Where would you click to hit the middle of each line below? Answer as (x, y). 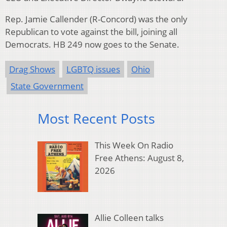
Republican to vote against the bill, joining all (91, 32)
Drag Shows (32, 69)
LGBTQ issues (93, 69)
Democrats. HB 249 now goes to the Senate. (92, 45)
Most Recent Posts (96, 119)
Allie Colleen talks (129, 218)
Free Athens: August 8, (139, 158)
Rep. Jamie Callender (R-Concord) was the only (96, 19)
